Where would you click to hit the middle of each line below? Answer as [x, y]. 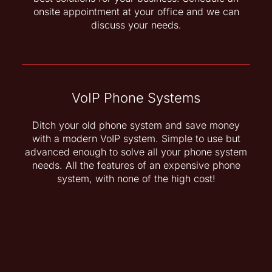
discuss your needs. [136, 25]
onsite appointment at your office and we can [136, 11]
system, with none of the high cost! [136, 179]
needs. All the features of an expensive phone [136, 165]
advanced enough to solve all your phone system [136, 152]
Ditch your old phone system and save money [136, 125]
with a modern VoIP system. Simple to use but [136, 139]
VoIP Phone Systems [136, 98]
